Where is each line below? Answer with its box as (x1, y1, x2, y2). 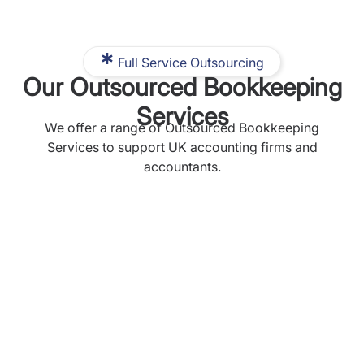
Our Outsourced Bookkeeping (22, 71, 342, 102)
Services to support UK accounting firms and (46, 138, 318, 155)
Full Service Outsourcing (118, 54, 265, 71)
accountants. (143, 158, 221, 175)
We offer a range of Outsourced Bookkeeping (45, 119, 319, 136)
